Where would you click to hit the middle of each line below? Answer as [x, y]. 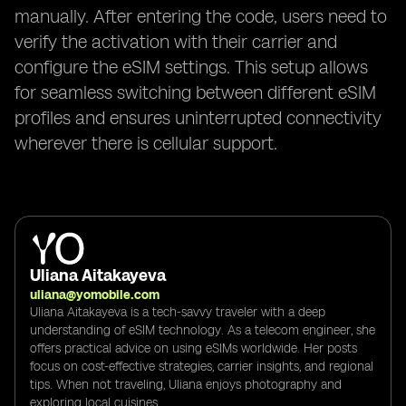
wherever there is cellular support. [146, 143]
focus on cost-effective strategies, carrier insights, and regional [202, 366]
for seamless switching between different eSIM [195, 92]
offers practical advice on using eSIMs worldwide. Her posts [193, 348]
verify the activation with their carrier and [176, 42]
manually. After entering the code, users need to [201, 16]
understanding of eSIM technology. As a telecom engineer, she [203, 330]
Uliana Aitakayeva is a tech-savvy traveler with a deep [178, 312]
